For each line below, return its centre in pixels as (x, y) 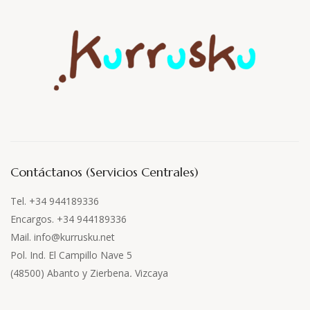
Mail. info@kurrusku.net (63, 237)
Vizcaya (152, 273)
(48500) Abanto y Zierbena (70, 273)
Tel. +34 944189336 (55, 201)
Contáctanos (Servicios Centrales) (104, 172)
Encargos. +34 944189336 (69, 219)
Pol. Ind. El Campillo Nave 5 (71, 255)
